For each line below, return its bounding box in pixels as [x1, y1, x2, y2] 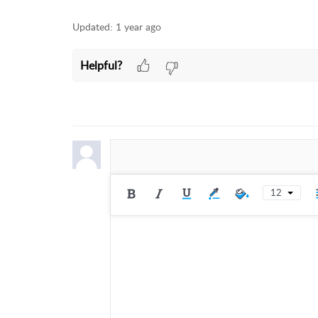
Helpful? [79, 57, 122, 73]
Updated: [72, 20, 113, 33]
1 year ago [116, 20, 161, 33]
